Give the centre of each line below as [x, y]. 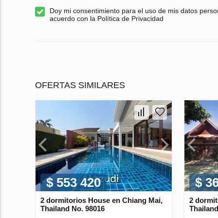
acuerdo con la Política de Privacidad [107, 19]
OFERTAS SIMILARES [80, 85]
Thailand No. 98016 [73, 208]
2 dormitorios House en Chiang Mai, [101, 200]
